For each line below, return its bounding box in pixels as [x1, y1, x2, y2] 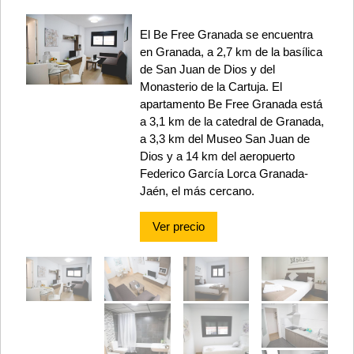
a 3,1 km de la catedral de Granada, [139, 115, 324, 129]
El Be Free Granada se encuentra [139, 28, 313, 42]
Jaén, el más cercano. [139, 184, 254, 198]
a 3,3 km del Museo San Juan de [139, 132, 310, 146]
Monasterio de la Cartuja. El [139, 80, 282, 94]
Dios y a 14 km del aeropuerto [139, 149, 295, 164]
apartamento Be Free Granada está [139, 97, 322, 111]
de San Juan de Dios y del [139, 62, 275, 77]
